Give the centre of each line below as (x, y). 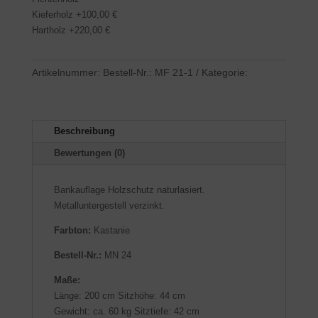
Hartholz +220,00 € (71, 30)
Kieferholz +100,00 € (74, 14)
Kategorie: (224, 72)
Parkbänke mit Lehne (79, 88)
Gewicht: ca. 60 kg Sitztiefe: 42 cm (126, 311)
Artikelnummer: (67, 72)
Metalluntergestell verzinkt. (109, 205)
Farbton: (72, 230)
